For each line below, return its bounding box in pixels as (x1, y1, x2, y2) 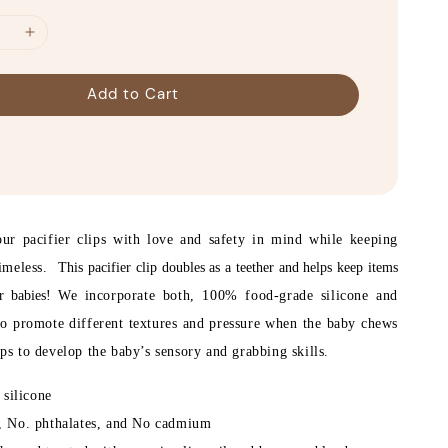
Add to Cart (87, 83, 180, 104)
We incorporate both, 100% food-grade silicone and (57, 287, 398, 303)
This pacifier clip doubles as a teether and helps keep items (58, 259, 398, 275)
